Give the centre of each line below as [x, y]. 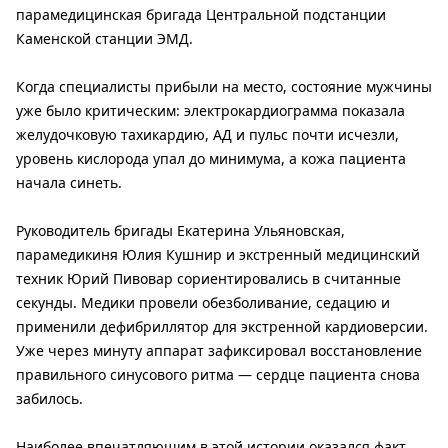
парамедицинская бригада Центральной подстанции [201, 14]
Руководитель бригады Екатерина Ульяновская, [180, 230]
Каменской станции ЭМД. [104, 38]
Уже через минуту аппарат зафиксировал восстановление [219, 350]
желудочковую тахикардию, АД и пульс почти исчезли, [207, 134]
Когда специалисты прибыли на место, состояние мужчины [224, 86]
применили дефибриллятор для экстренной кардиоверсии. [222, 326]
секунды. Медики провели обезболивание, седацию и [203, 302]
